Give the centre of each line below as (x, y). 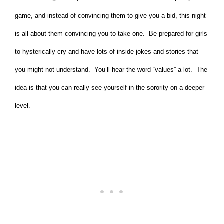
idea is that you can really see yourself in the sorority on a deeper (110, 88)
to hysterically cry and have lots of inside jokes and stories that (107, 52)
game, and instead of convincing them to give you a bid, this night (110, 16)
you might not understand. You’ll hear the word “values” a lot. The (111, 70)
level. (23, 106)
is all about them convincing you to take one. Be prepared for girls (111, 34)
